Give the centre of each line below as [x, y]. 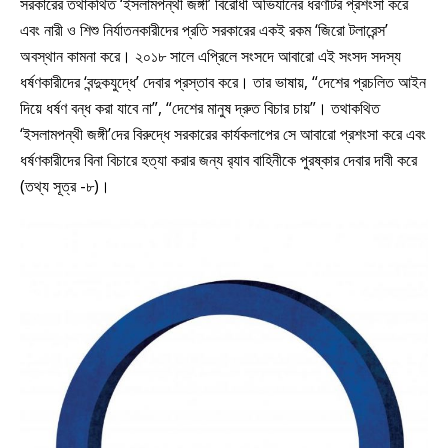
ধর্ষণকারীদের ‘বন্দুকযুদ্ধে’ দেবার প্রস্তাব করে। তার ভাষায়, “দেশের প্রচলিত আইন [223, 81]
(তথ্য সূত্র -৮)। [65, 185]
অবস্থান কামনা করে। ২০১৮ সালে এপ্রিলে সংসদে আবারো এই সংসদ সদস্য [210, 55]
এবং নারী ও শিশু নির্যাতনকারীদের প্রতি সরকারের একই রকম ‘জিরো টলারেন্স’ [204, 29]
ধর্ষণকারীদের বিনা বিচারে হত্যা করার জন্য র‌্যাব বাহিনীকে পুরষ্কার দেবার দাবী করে [218, 159]
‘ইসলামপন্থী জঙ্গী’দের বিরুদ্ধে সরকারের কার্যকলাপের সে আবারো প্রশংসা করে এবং [223, 133]
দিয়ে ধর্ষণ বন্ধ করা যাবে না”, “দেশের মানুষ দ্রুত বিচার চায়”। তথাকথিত [200, 107]
